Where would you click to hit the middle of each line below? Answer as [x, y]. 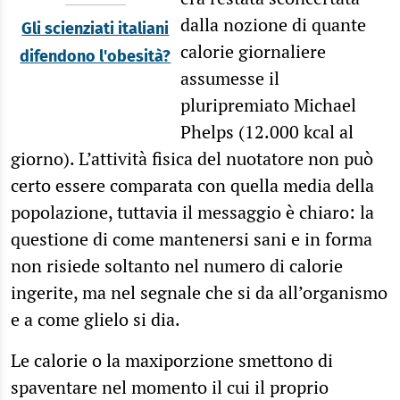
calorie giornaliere [253, 52]
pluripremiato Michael [268, 105]
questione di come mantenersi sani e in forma [192, 239]
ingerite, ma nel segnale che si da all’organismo [199, 293]
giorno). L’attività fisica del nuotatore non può [192, 159]
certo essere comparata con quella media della [192, 186]
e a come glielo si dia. [96, 320]
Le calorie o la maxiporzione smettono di [172, 361]
